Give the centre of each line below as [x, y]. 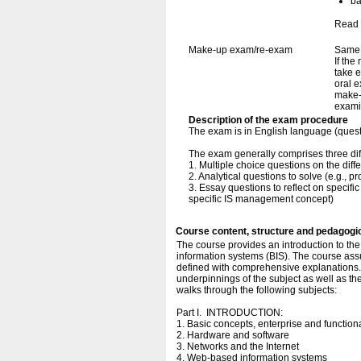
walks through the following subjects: [257, 290]
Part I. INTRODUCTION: [231, 313]
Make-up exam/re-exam [241, 50]
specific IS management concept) [261, 199]
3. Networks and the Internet [238, 346]
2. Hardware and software [233, 335]
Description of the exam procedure [268, 120]
